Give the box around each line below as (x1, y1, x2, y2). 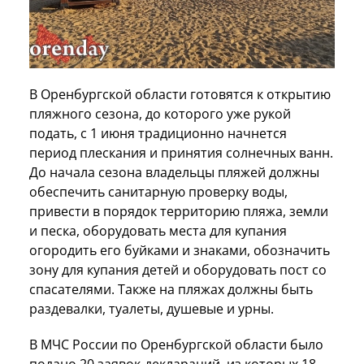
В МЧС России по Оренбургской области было (29, 336, 323, 354)
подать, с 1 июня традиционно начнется (29, 124, 287, 143)
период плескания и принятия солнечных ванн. (29, 144, 333, 162)
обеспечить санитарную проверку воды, (29, 183, 288, 201)
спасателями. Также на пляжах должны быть (29, 280, 313, 299)
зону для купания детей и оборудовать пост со (29, 261, 327, 279)
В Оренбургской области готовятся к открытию (29, 85, 331, 104)
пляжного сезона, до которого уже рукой (29, 105, 291, 123)
